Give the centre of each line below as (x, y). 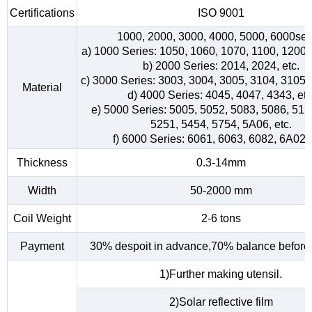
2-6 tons (221, 219)
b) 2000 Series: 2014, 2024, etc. (221, 66)
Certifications (42, 13)
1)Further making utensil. (221, 274)
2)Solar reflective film (221, 302)
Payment (42, 247)
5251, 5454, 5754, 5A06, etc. (221, 125)
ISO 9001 (221, 13)
